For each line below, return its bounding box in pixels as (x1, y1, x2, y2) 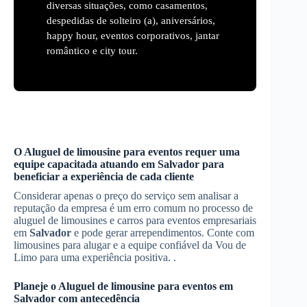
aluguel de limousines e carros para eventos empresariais (14, 214, 256, 226)
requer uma (182, 145, 240, 158)
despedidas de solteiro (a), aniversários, (47, 14, 215, 26)
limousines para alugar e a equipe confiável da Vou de (14, 238, 246, 251)
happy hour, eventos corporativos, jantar (47, 29, 219, 41)
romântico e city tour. (47, 45, 138, 56)
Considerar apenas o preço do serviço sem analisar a (14, 189, 238, 201)
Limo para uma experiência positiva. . (14, 251, 176, 263)
